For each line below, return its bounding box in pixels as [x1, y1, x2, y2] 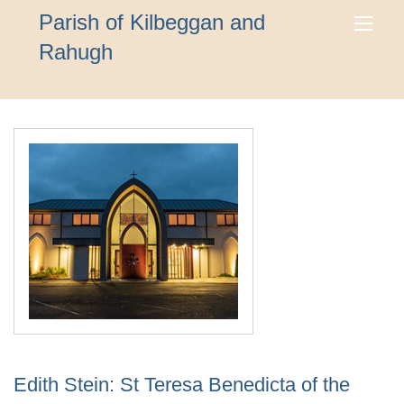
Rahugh [39, 40, 114, 64]
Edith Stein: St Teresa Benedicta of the [14, 373, 350, 397]
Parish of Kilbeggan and [39, 10, 266, 34]
